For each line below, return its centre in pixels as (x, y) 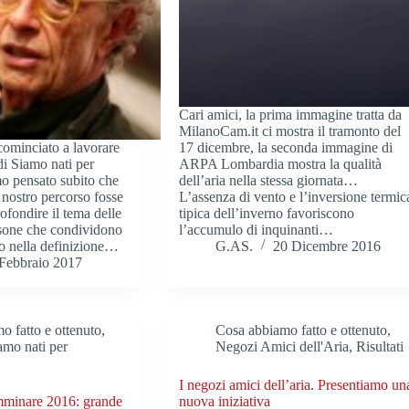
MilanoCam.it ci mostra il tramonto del (290, 131)
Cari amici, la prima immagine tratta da (291, 115)
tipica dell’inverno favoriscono (267, 213)
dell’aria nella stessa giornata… (269, 180)
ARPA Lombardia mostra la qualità (281, 164)
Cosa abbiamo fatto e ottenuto (302, 330)
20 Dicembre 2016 (327, 246)
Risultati (380, 346)
